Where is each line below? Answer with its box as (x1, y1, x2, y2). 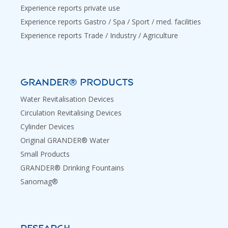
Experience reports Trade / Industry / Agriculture (20, 30, 178, 40)
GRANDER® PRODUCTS (20, 76, 133, 88)
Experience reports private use (20, 3, 120, 13)
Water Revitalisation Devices (20, 94, 114, 104)
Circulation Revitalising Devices (20, 107, 122, 118)
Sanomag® (20, 176, 58, 186)
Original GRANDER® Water (20, 135, 109, 145)
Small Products (20, 149, 70, 159)
